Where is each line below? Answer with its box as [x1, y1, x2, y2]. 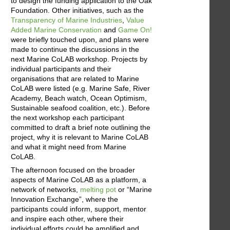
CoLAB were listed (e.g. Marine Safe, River [11, 84, 150, 93]
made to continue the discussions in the [11, 45, 139, 54]
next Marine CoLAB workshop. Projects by [11, 55, 147, 64]
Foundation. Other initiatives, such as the [11, 6, 144, 15]
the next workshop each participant [11, 113, 124, 122]
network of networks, [11, 185, 80, 194]
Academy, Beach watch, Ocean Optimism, [11, 94, 147, 103]
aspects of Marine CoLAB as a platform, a [11, 176, 146, 184]
